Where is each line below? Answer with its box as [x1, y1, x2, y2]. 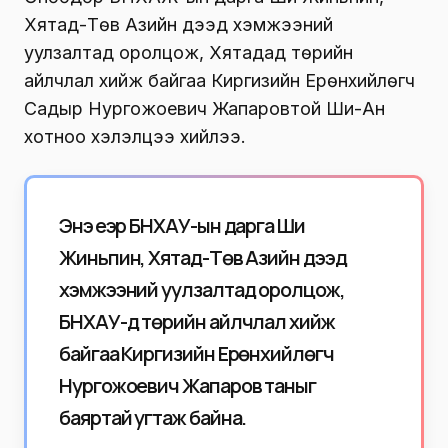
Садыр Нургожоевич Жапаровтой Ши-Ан [24, 97, 385, 119]
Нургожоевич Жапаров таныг [59, 371, 316, 399]
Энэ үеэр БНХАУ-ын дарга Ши [59, 211, 305, 239]
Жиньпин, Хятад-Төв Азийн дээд [59, 243, 347, 271]
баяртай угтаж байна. [59, 403, 247, 431]
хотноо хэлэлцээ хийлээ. [24, 125, 246, 147]
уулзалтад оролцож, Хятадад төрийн [24, 41, 353, 63]
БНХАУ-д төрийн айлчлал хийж [59, 307, 335, 335]
